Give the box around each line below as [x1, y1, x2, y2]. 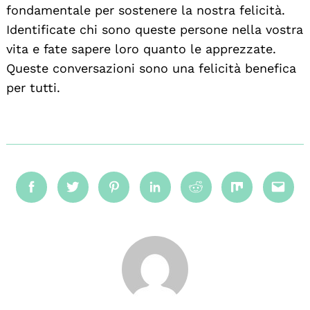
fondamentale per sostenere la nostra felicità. [6, 2, 285, 17]
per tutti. [6, 80, 60, 95]
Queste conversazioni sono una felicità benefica [6, 60, 296, 75]
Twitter [71, 188, 115, 203]
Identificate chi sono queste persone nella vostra [6, 21, 303, 37]
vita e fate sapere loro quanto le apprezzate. [6, 41, 276, 56]
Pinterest [113, 188, 168, 203]
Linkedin [154, 188, 206, 203]
